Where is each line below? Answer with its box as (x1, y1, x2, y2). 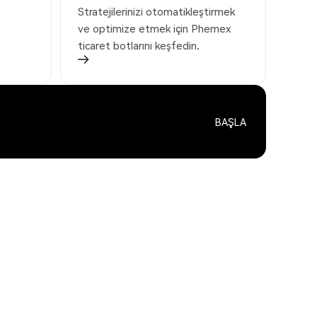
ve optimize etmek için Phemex (78, 21, 231, 36)
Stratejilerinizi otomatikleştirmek (78, 4, 235, 19)
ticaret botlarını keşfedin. (78, 38, 200, 53)
